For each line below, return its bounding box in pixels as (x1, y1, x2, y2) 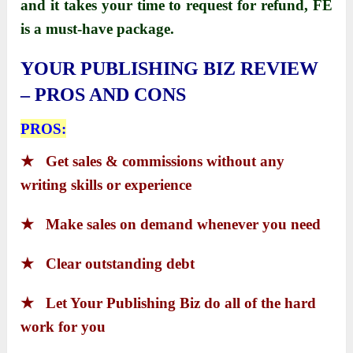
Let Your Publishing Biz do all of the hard (46, 295, 317, 312)
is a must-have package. (20, 20, 175, 38)
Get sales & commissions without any (46, 153, 285, 170)
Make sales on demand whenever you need (46, 216, 321, 233)
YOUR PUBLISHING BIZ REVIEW (20, 58, 319, 80)
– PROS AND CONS (20, 84, 187, 106)
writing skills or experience (20, 176, 192, 194)
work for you (20, 318, 106, 336)
